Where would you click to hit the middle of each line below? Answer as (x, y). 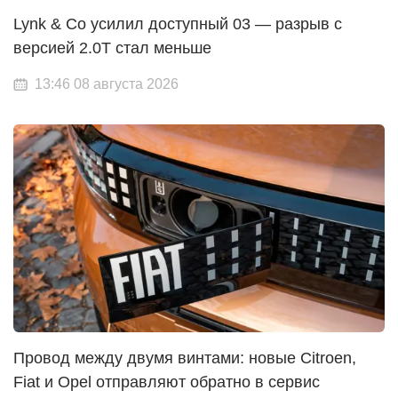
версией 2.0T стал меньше (112, 48)
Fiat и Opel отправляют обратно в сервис (167, 382)
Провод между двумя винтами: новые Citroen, (185, 358)
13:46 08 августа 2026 (107, 84)
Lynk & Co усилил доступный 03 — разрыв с (178, 24)
